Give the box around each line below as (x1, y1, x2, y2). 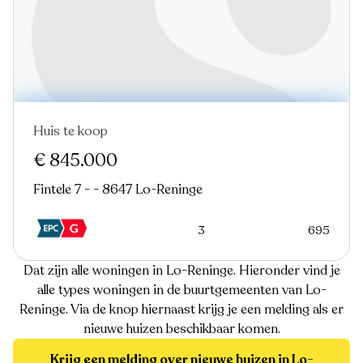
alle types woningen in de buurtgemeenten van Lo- (36, 280, 327, 299)
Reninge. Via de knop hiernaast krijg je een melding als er (19, 300, 344, 318)
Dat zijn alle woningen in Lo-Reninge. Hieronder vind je (23, 261, 340, 280)
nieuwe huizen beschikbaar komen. (83, 319, 280, 338)
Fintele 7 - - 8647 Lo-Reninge (33, 180, 203, 199)
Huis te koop (33, 122, 108, 140)
